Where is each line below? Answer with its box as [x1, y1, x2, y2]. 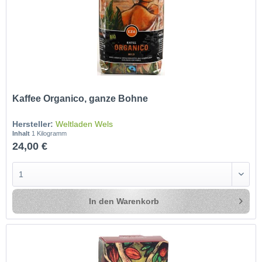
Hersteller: [12, 119, 54, 129]
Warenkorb [116, 196, 160, 206]
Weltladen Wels [56, 119, 113, 129]
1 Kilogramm [32, 129, 67, 137]
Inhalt [12, 129, 32, 137]
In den [89, 196, 115, 206]
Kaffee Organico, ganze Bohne [12, 93, 149, 104]
